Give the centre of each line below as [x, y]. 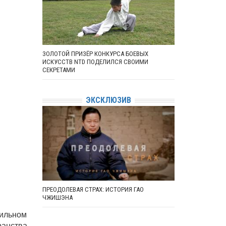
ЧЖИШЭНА [57, 197]
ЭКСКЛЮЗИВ [108, 100]
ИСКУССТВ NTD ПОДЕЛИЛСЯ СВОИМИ [95, 62]
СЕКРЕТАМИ [59, 70]
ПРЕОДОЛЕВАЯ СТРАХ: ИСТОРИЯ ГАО [93, 189]
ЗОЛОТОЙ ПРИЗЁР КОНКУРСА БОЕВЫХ [95, 54]
